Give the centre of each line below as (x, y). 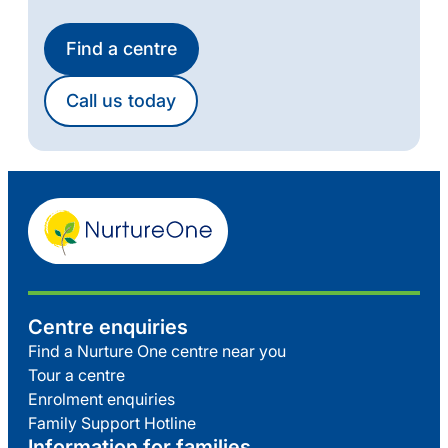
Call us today (121, 100)
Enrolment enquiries (101, 399)
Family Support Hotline (112, 423)
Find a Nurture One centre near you (157, 351)
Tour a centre (76, 375)
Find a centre (121, 48)
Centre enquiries (108, 327)
